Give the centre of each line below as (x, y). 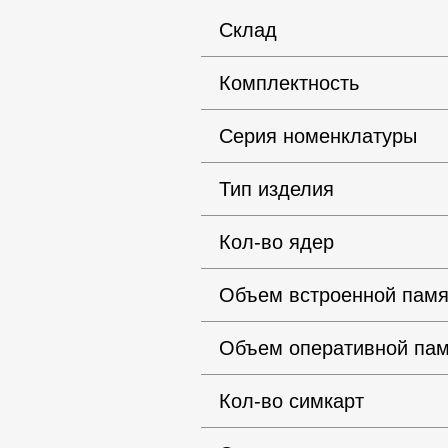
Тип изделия (276, 189)
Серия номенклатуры (317, 136)
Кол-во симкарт (291, 401)
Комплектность (288, 83)
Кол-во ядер (276, 242)
